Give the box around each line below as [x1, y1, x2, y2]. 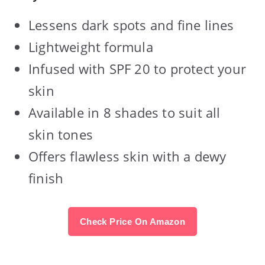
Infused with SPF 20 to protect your [28, 59, 247, 77]
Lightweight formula [28, 37, 153, 56]
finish [28, 169, 64, 187]
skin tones [28, 125, 93, 143]
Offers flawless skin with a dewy [28, 147, 227, 165]
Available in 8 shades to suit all [28, 103, 221, 121]
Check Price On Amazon [79, 216, 186, 227]
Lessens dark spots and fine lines [28, 15, 234, 34]
